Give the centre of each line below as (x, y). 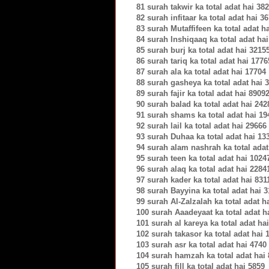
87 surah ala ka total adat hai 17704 (201, 71)
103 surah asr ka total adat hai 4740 (201, 244)
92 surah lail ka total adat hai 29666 (201, 125)
